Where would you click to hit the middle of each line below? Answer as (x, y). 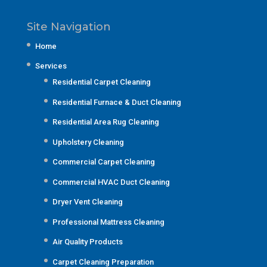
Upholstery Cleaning (88, 142)
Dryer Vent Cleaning (87, 202)
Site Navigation (69, 27)
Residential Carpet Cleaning (101, 82)
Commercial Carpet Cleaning (103, 162)
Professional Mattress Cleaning (108, 222)
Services (51, 66)
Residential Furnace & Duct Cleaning (117, 102)
